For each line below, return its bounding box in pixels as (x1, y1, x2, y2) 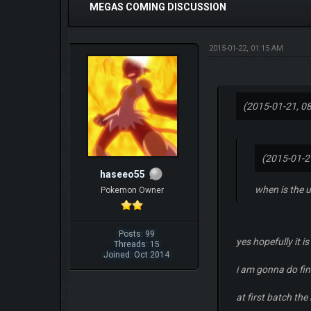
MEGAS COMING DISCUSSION (90, 1, 226, 12)
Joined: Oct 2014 (103, 249, 170, 260)
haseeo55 (99, 169, 145, 180)
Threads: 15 (113, 239, 160, 249)
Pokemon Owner (100, 185, 164, 195)
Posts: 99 (118, 228, 155, 239)
